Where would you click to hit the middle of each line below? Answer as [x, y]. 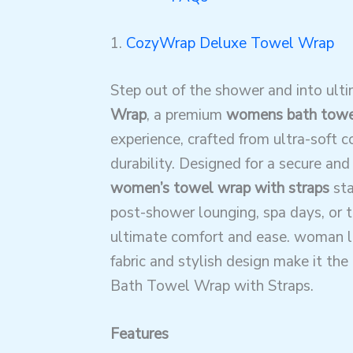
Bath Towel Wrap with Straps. [212, 286]
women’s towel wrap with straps [219, 188]
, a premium [186, 115]
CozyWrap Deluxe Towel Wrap [230, 44]
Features [139, 334]
